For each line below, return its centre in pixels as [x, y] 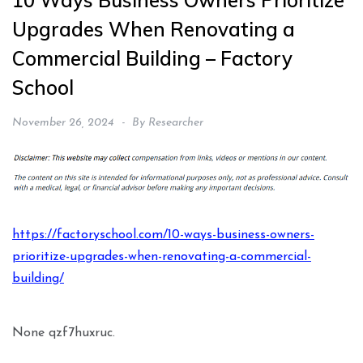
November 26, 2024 [63, 123]
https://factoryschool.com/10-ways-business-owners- [163, 235]
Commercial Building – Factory [152, 59]
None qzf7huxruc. [64, 333]
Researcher [176, 123]
